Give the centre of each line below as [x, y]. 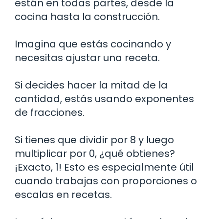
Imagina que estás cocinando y [93, 44]
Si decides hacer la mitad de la [91, 85]
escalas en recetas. [63, 194]
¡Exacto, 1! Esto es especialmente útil [104, 167]
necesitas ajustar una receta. [87, 57]
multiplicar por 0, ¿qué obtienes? [95, 153]
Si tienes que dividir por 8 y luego [94, 140]
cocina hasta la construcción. [87, 16]
